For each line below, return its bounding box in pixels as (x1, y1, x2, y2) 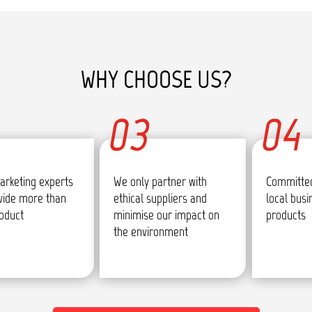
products (265, 206, 306, 223)
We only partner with (114, 173, 208, 189)
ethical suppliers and (114, 189, 208, 206)
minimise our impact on (114, 206, 220, 223)
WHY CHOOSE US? (80, 65, 232, 95)
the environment (114, 223, 189, 240)
